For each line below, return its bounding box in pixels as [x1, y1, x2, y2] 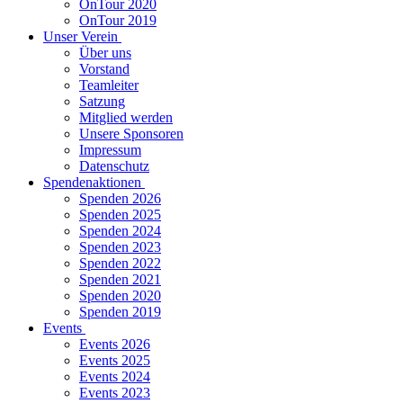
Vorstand [79, 61, 130, 76]
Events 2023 [79, 385, 150, 400]
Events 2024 [79, 369, 150, 384]
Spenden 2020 [79, 288, 161, 303]
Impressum [79, 142, 141, 157]
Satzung [79, 94, 125, 109]
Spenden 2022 [79, 255, 161, 271]
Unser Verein [43, 29, 118, 44]
